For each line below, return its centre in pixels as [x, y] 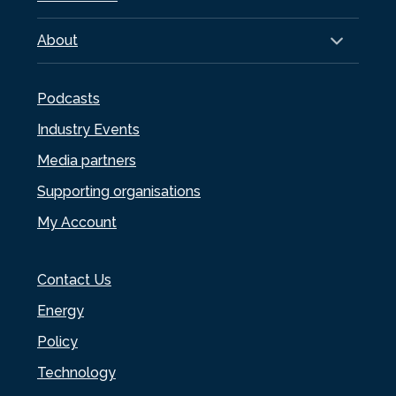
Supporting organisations [119, 191]
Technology [76, 372]
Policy [57, 341]
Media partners [87, 160]
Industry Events [88, 129]
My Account [77, 222]
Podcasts [69, 98]
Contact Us [74, 279]
